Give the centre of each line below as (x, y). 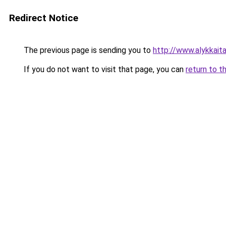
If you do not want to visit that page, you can (104, 69)
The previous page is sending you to (87, 50)
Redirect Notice (44, 18)
